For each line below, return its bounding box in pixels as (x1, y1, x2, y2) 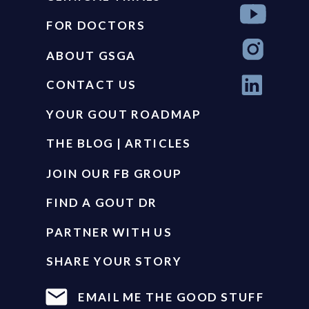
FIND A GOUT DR (46, 195, 157, 210)
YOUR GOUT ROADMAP (46, 106, 201, 121)
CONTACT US (46, 77, 137, 92)
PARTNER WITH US (46, 224, 172, 239)
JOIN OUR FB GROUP (46, 166, 182, 181)
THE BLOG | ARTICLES (46, 135, 191, 150)
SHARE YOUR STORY (46, 253, 182, 268)
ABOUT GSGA (46, 48, 137, 63)
